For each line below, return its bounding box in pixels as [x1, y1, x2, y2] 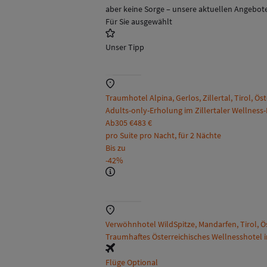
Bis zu [105, 142, 126, 154]
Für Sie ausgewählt [105, 16, 172, 27]
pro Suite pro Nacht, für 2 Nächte [105, 130, 221, 141]
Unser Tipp [105, 42, 144, 53]
